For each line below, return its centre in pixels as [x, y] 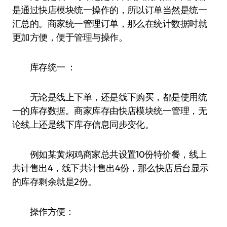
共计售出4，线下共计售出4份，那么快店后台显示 [110, 168]
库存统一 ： [44, 67]
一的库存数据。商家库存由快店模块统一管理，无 [110, 111]
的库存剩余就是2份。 [54, 182]
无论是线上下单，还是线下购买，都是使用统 [110, 97]
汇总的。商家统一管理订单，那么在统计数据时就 [110, 24]
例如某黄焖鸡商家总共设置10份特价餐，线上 [109, 154]
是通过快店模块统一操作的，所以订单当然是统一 [110, 10]
